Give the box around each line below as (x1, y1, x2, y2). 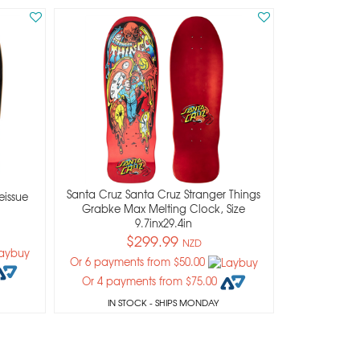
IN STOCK (108, 296, 148, 309)
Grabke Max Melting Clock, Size (82, 201, 246, 216)
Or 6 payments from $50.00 (69, 254, 208, 269)
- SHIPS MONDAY (147, 296, 220, 309)
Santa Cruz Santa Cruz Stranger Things (67, 186, 261, 202)
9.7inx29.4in (135, 215, 193, 231)
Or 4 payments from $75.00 (81, 273, 220, 289)
